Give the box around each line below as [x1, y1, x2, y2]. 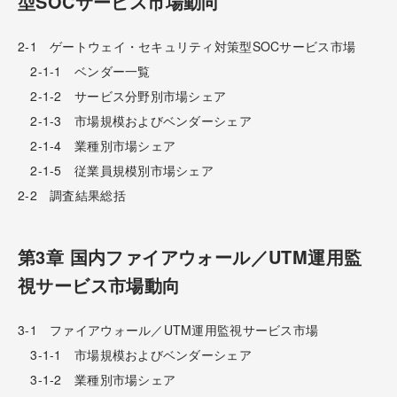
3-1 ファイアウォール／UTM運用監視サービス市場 [18, 320, 319, 339]
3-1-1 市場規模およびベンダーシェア [18, 345, 252, 363]
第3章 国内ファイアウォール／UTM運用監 [18, 243, 362, 269]
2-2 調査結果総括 [18, 185, 126, 204]
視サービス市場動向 [18, 271, 181, 298]
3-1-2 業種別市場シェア [18, 370, 176, 388]
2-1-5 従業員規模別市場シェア [18, 160, 214, 179]
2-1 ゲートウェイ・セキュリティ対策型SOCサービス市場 [18, 36, 356, 55]
